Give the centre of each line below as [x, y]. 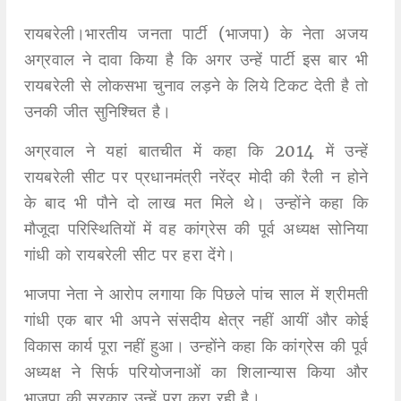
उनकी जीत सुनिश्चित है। [98, 112]
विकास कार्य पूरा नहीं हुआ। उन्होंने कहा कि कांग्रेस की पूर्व [196, 346]
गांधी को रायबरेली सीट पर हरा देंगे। [130, 255]
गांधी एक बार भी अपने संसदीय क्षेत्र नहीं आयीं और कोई [196, 320]
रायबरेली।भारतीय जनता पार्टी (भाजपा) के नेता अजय [196, 34]
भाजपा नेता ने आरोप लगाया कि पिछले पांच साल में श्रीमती [196, 294]
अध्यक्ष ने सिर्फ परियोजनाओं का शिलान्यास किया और [196, 372]
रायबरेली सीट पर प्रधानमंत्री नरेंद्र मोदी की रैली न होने [196, 177]
